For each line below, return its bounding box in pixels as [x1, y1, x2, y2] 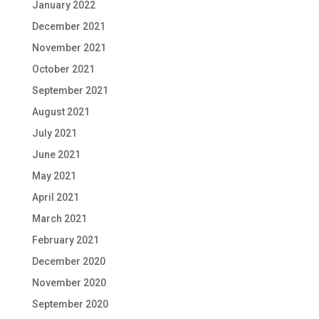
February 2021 [31, 234, 99, 246]
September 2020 [31, 298, 108, 310]
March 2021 [31, 212, 87, 224]
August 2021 [31, 105, 90, 117]
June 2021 [31, 148, 80, 160]
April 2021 [31, 191, 79, 203]
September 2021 [31, 84, 108, 96]
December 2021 [31, 20, 105, 32]
